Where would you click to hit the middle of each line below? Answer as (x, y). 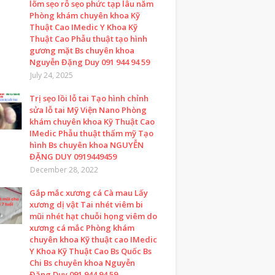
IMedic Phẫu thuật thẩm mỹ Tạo (91, 133)
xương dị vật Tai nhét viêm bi (86, 204)
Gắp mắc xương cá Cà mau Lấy (89, 193)
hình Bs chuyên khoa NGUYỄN (87, 145)
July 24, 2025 (52, 75)
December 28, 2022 (64, 170)
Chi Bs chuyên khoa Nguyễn (82, 263)
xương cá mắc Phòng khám (82, 228)
